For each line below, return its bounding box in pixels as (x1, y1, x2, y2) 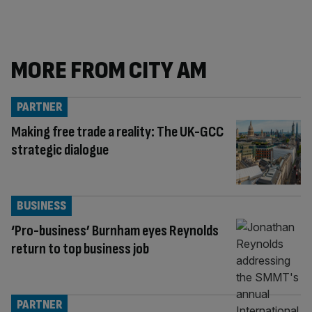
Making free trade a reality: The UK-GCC (11, 123, 224, 141)
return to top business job (11, 239, 149, 258)
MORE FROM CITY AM (11, 56, 207, 86)
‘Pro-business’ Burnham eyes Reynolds (11, 221, 219, 240)
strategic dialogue (11, 141, 109, 159)
